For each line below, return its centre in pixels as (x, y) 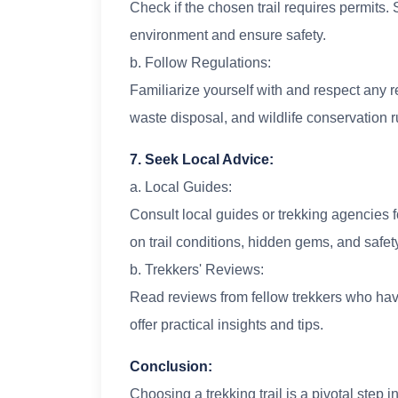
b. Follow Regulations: (200, 63)
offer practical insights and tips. (227, 325)
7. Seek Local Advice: (202, 160)
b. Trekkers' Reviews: (197, 270)
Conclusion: (171, 367)
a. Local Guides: (181, 187)
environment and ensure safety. (228, 36)
